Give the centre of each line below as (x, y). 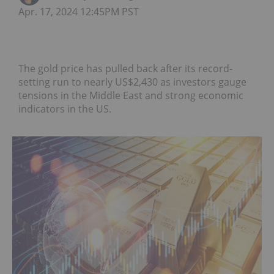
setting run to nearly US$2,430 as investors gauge (132, 82)
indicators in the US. (65, 109)
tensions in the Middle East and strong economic (131, 95)
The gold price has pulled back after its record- (125, 68)
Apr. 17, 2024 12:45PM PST (79, 12)
